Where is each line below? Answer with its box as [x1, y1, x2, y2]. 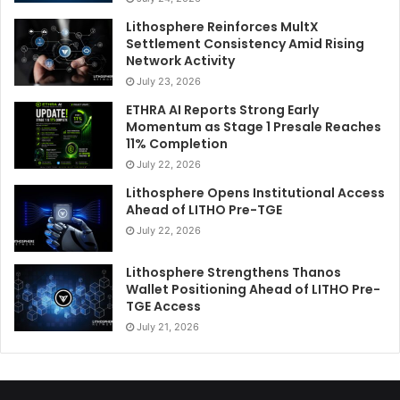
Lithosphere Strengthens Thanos [126, 262, 341, 281]
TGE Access [126, 296, 201, 315]
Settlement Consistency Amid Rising [126, 34, 364, 53]
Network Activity [126, 51, 235, 70]
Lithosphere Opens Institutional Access [126, 183, 385, 202]
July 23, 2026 [137, 74, 201, 87]
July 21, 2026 [137, 320, 199, 333]
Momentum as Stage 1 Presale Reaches [126, 117, 381, 136]
